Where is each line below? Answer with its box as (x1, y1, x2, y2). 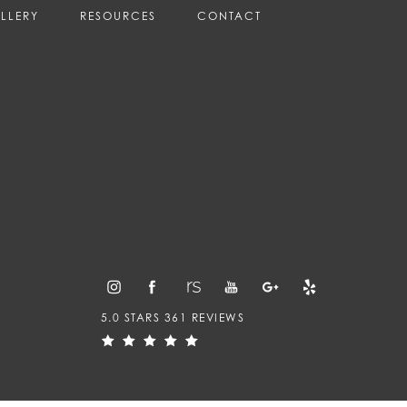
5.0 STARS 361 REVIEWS (100, 310, 244, 324)
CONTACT (197, 8, 262, 23)
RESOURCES (79, 8, 156, 23)
